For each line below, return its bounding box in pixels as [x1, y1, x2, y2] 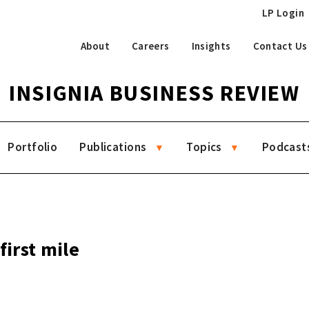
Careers [131, 39, 170, 52]
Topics [186, 139, 222, 154]
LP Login [261, 6, 304, 19]
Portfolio [8, 139, 58, 154]
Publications [79, 139, 147, 154]
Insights [191, 39, 231, 52]
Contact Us [252, 39, 308, 52]
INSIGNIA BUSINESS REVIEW [9, 79, 300, 107]
